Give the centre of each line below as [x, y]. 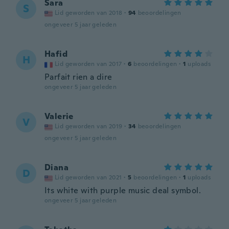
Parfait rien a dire [78, 77]
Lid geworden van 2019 [89, 126]
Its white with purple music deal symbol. [123, 190]
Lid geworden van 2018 [89, 13]
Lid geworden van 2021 [88, 177]
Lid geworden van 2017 [88, 64]
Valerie [59, 116]
